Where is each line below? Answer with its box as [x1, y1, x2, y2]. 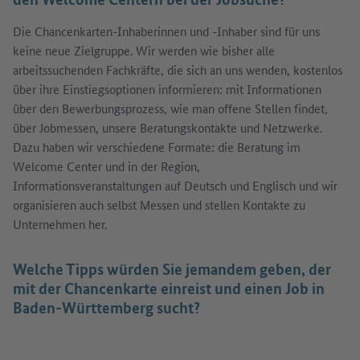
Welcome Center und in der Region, [13, 157, 200, 174]
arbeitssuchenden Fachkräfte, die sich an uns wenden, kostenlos [13, 60, 342, 78]
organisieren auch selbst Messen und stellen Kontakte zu [13, 195, 305, 213]
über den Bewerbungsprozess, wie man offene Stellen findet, [13, 99, 328, 117]
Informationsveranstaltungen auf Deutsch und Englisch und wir [13, 176, 337, 194]
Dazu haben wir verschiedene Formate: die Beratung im [13, 137, 301, 155]
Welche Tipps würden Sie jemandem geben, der [13, 258, 331, 279]
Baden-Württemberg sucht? [13, 297, 200, 317]
